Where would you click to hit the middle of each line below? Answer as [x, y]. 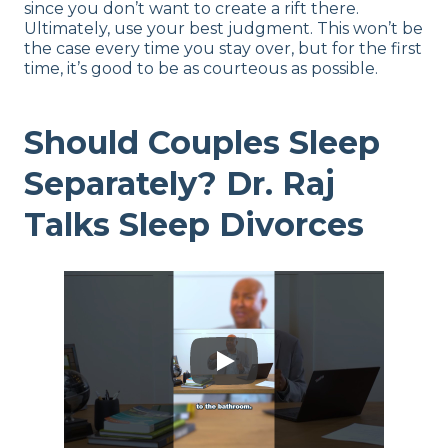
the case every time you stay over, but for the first [223, 49]
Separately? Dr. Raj [179, 183]
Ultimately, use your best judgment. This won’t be [223, 29]
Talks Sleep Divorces [194, 224]
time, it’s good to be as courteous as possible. [201, 69]
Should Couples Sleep [202, 142]
